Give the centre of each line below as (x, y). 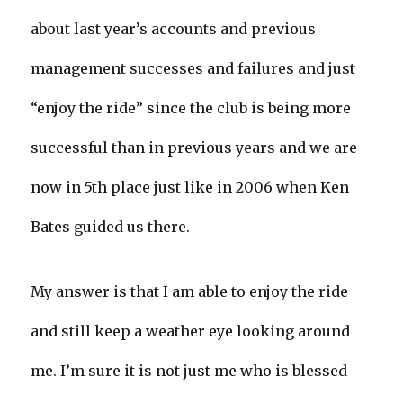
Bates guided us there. (111, 227)
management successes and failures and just (193, 69)
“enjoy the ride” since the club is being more (191, 108)
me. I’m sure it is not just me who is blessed (189, 371)
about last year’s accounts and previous (174, 29)
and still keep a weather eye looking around (191, 331)
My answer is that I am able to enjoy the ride (190, 292)
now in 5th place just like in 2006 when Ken (190, 188)
